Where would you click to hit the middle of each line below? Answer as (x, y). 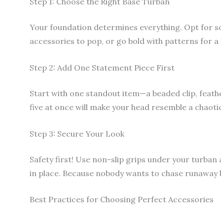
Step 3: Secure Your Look (77, 133)
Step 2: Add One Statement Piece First (102, 68)
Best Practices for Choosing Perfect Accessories (122, 200)
